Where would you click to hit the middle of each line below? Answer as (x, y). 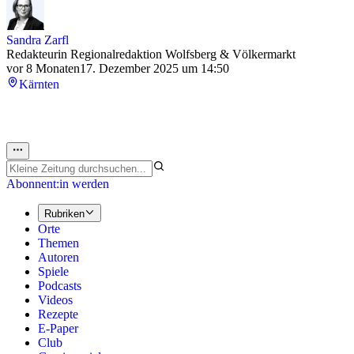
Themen (58, 243)
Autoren (58, 257)
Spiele (53, 271)
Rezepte (58, 314)
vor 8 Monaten (43, 69)
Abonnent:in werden (58, 184)
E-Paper (58, 328)
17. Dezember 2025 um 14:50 (154, 69)
